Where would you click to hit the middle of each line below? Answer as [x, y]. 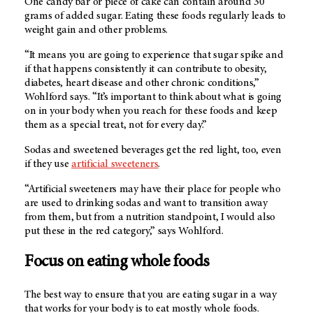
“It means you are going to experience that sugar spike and [154, 56]
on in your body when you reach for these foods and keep [151, 111]
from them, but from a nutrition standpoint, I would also [150, 218]
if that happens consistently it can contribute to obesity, [146, 70]
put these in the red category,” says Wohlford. [124, 232]
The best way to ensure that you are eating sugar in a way [151, 294]
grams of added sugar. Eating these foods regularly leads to [155, 16]
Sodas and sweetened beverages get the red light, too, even [153, 151]
